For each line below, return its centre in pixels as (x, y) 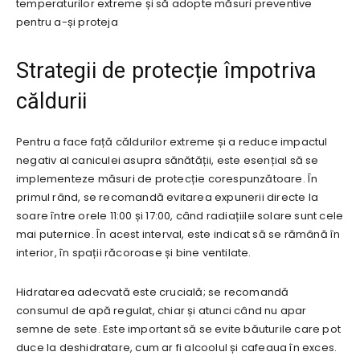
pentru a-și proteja (67, 22)
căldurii (52, 101)
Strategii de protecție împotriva (166, 70)
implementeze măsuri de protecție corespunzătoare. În (167, 178)
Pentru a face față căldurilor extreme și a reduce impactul (172, 141)
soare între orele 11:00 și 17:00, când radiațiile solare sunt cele (180, 215)
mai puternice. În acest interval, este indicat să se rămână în (178, 234)
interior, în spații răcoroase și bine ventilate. (134, 252)
